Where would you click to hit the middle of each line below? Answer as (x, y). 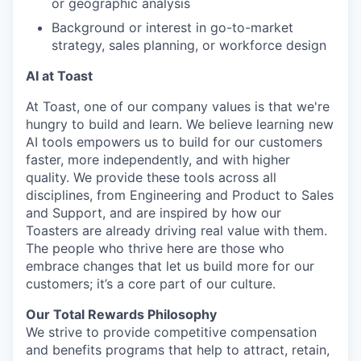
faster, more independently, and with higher (158, 160)
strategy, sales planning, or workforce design (189, 45)
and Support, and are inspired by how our (154, 213)
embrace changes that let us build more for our (170, 266)
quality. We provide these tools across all (151, 177)
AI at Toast (59, 76)
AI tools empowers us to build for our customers (174, 142)
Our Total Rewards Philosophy (121, 314)
